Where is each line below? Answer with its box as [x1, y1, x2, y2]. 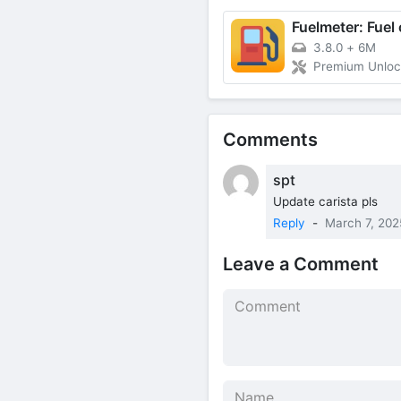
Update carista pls [273, 193, 378, 209]
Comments [223, 128, 318, 150]
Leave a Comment [223, 252, 379, 275]
